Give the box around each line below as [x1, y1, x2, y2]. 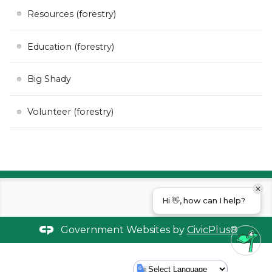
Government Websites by [60, 223, 187, 236]
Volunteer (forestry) [27, 106, 114, 118]
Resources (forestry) [27, 8, 116, 19]
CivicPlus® [186, 223, 238, 236]
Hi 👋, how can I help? [162, 196, 245, 205]
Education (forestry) [27, 41, 114, 52]
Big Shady [27, 73, 71, 85]
